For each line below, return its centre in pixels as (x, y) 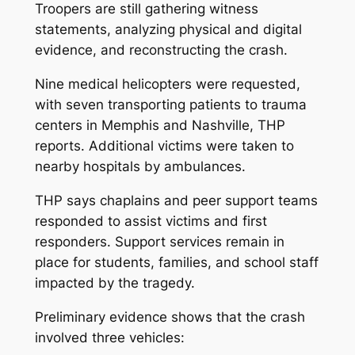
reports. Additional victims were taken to (164, 145)
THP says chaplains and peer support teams (176, 200)
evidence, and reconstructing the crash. (161, 50)
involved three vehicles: (109, 337)
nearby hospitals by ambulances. (140, 166)
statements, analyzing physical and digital (168, 30)
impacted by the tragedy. (115, 282)
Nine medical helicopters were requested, (167, 84)
